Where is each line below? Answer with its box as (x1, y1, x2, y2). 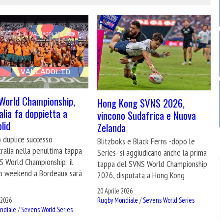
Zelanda (97, 120, 126, 136)
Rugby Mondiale (97, 195, 138, 205)
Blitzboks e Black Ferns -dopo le (97, 136, 195, 147)
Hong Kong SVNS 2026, (97, 95, 185, 111)
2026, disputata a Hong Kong (97, 169, 185, 181)
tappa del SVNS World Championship (97, 158, 208, 170)
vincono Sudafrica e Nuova (97, 108, 196, 123)
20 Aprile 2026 (97, 186, 133, 195)
